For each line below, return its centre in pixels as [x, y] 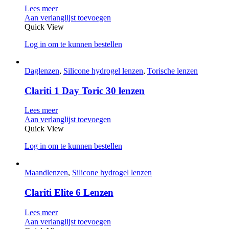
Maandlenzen [46, 173]
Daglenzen [42, 71]
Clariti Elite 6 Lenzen [69, 192]
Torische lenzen [173, 71]
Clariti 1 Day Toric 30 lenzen [85, 90]
